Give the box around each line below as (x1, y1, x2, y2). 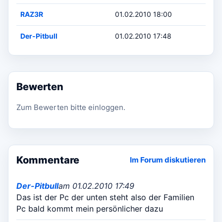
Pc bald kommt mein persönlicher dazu (16, 203, 163, 214)
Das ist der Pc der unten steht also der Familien (16, 192, 194, 202)
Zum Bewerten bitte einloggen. (16, 102, 125, 112)
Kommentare (16, 154, 79, 166)
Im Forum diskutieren (130, 155, 206, 165)
